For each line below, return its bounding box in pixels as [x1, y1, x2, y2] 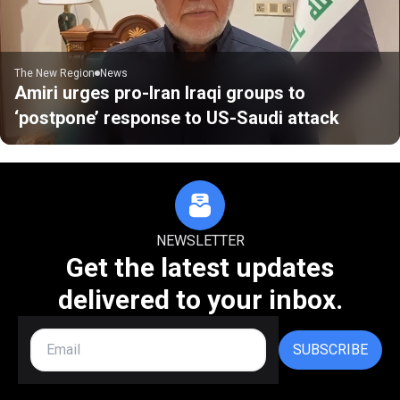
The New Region [14, 66, 95, 79]
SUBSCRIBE [293, 340, 368, 358]
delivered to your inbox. [57, 283, 343, 315]
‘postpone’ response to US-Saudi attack [14, 106, 339, 129]
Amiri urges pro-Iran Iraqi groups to [14, 81, 305, 104]
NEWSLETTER [155, 231, 245, 249]
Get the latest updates [66, 251, 334, 283]
